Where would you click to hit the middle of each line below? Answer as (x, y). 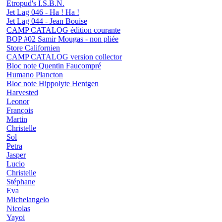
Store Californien (33, 48)
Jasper (16, 155)
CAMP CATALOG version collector (64, 57)
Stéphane (21, 182)
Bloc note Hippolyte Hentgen (53, 84)
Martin (17, 119)
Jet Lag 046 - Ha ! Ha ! (43, 12)
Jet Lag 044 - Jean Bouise (47, 21)
